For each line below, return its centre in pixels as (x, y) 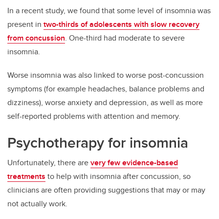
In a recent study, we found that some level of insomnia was (109, 11)
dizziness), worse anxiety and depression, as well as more (105, 103)
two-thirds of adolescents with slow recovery (121, 24)
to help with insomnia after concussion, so (118, 176)
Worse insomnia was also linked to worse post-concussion (106, 75)
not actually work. (37, 204)
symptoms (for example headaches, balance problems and (106, 89)
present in (25, 24)
